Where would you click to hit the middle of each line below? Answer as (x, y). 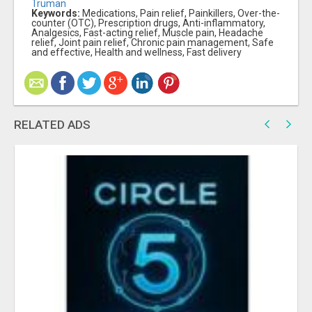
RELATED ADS (52, 125)
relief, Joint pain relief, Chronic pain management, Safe (153, 43)
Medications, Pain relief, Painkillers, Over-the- (180, 14)
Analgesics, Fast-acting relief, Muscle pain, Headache (147, 33)
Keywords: (56, 14)
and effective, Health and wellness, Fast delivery (136, 53)
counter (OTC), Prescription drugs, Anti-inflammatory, (148, 23)
